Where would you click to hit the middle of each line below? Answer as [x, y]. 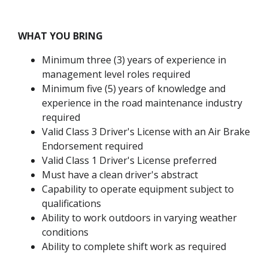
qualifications [71, 204]
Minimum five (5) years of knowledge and [134, 89]
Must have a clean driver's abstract [120, 175]
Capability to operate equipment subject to [138, 189]
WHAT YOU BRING [60, 36]
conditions [65, 232]
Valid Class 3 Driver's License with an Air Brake [146, 132]
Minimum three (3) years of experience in [134, 60]
